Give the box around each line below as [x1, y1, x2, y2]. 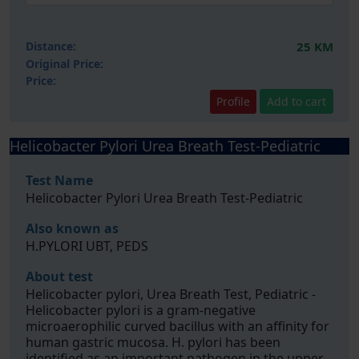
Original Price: [26, 56, 103, 71]
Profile [216, 93, 250, 109]
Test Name [26, 171, 93, 189]
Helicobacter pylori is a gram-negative [26, 301, 256, 319]
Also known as [26, 220, 119, 237]
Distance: [26, 38, 76, 54]
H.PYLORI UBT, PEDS [26, 237, 148, 255]
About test [26, 268, 93, 285]
